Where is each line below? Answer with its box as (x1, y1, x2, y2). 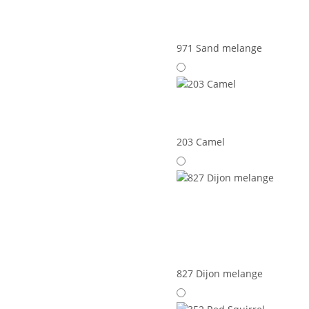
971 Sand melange (177, 41, 262, 55)
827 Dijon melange (177, 267, 263, 281)
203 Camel (177, 135, 225, 149)
